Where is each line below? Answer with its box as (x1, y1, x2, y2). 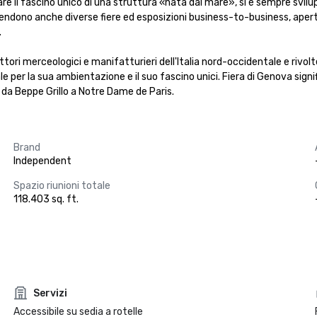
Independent (13, 155, 71, 167)
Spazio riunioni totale (13, 180, 110, 192)
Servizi (33, 287, 67, 299)
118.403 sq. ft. (13, 193, 79, 205)
